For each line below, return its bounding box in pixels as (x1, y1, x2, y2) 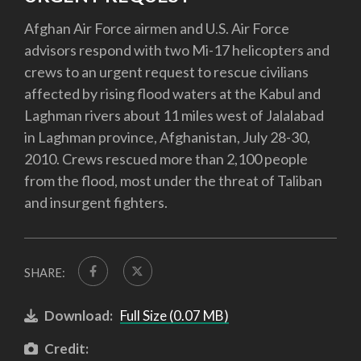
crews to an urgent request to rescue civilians (24, 63, 309, 81)
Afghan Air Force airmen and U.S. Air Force (24, 19, 289, 38)
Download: (44, 306, 113, 324)
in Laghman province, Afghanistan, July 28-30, (24, 128, 310, 147)
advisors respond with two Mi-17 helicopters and (24, 41, 330, 60)
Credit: (44, 340, 89, 358)
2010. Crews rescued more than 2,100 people (24, 150, 308, 168)
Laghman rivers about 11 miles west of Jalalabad (24, 106, 324, 125)
